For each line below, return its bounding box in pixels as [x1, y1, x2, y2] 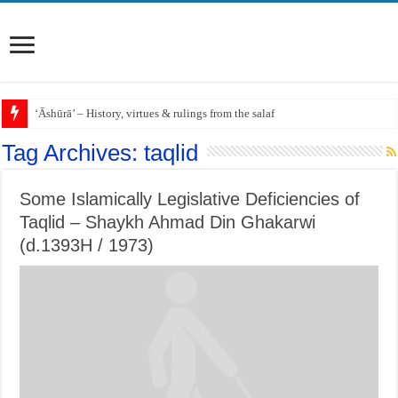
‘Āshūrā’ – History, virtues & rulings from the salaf [35, 107, 275, 120]
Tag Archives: [2, 139, 145, 166]
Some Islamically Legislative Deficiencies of [20, 189, 361, 209]
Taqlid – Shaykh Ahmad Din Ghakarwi [20, 212, 316, 232]
